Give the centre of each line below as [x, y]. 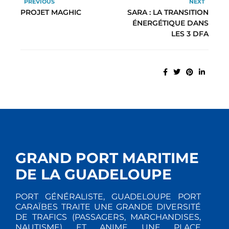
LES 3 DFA [190, 34]
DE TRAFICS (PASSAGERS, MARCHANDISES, [108, 217]
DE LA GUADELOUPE [94, 175]
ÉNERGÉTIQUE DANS [170, 23]
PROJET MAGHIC [51, 13]
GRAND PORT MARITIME [107, 158]
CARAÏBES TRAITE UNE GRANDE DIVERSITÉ [108, 207]
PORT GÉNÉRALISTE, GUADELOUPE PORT [108, 197]
